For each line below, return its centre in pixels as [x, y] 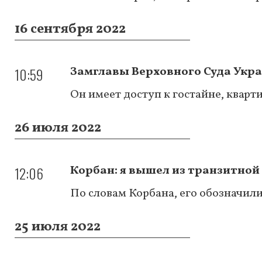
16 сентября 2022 [70, 29]
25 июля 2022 [58, 227]
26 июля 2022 [58, 128]
